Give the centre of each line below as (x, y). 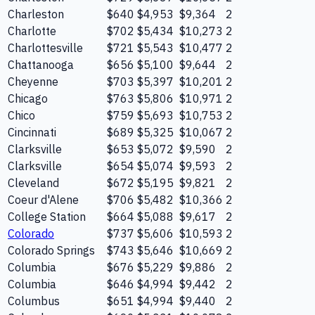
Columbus (34, 301)
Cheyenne (33, 81)
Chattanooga (41, 64)
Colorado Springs (51, 250)
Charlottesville (45, 47)
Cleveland (33, 182)
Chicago (28, 98)
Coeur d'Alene (43, 199)
